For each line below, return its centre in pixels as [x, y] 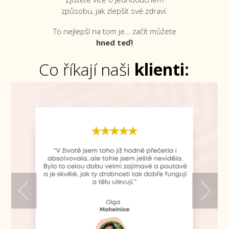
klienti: [162, 70]
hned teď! [114, 43]
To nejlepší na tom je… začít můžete [114, 31]
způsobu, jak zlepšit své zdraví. [114, 11]
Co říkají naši [87, 70]
